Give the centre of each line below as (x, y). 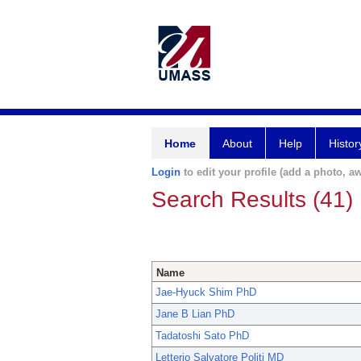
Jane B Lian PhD (195, 314)
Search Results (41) (252, 199)
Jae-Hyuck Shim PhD (206, 293)
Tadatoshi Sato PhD (202, 336)
